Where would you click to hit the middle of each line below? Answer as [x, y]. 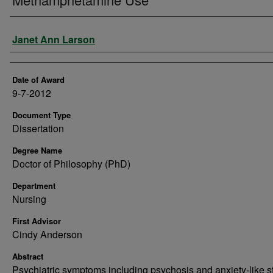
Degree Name [37, 150]
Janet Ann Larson [54, 39]
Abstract [28, 256]
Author [34, 36]
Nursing [29, 199]
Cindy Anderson [47, 234]
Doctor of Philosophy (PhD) [71, 164]
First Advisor [37, 221]
